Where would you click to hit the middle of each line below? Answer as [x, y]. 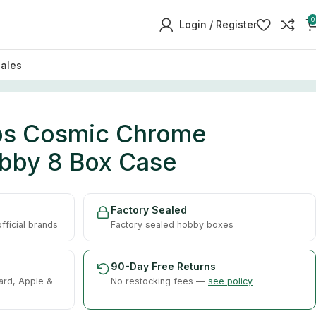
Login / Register [218, 24]
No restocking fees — [159, 281]
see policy [230, 281]
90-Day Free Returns [163, 266]
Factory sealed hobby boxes [172, 224]
